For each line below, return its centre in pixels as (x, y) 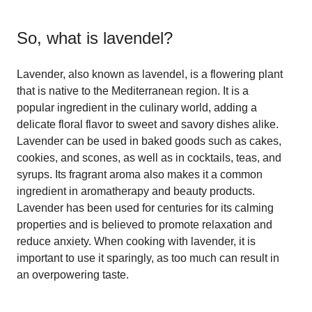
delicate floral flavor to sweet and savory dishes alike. (148, 124)
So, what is (60, 38)
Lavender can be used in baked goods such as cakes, (149, 141)
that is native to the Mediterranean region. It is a (133, 91)
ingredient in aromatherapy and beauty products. (136, 191)
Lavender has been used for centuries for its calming (145, 208)
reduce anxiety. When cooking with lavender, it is (136, 241)
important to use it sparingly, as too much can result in (148, 258)
